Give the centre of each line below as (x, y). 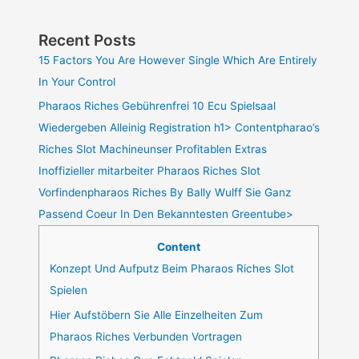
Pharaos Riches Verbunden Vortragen (146, 336)
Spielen (69, 290)
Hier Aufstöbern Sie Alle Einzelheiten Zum (157, 315)
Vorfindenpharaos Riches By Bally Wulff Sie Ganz (165, 193)
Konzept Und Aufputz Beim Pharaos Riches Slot (172, 269)
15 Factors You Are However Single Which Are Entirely (178, 60)
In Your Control (77, 82)
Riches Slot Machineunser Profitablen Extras (153, 149)
